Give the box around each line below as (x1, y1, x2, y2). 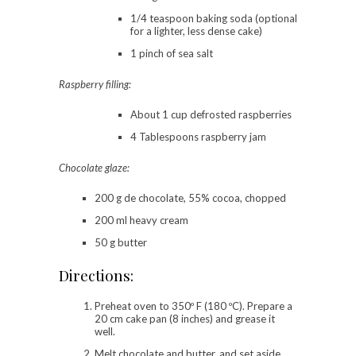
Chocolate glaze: (59, 161, 130, 174)
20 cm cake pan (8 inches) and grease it (95, 311, 275, 325)
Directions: (59, 264, 133, 285)
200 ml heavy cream (95, 213, 188, 226)
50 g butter (95, 235, 147, 249)
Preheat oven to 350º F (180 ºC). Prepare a (95, 299, 292, 312)
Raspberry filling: (59, 77, 131, 91)
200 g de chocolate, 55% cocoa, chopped (95, 191, 286, 204)
